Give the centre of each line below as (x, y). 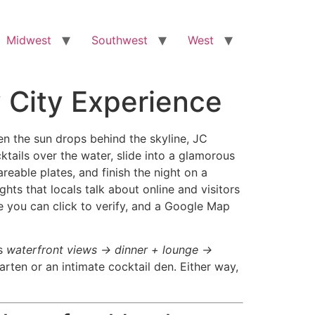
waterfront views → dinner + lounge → (109, 250)
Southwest (120, 40)
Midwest (29, 40)
